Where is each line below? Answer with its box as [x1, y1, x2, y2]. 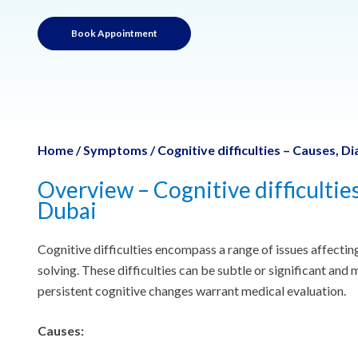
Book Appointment [71, 26, 157, 39]
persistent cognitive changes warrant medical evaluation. [38, 283, 346, 299]
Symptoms [83, 142, 148, 157]
